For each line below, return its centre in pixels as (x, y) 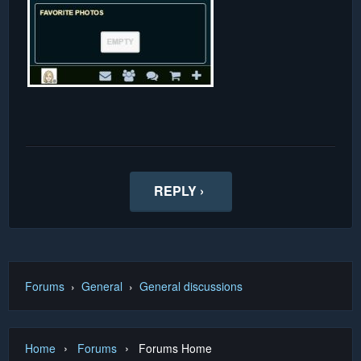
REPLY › (178, 190)
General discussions (191, 286)
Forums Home (175, 348)
